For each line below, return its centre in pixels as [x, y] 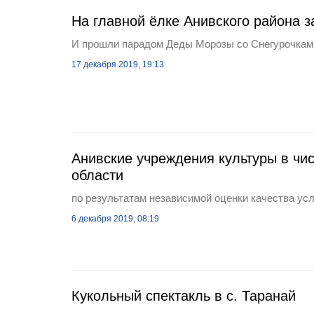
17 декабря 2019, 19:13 [118, 64]
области [97, 175]
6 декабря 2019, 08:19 [115, 219]
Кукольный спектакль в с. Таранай [184, 296]
